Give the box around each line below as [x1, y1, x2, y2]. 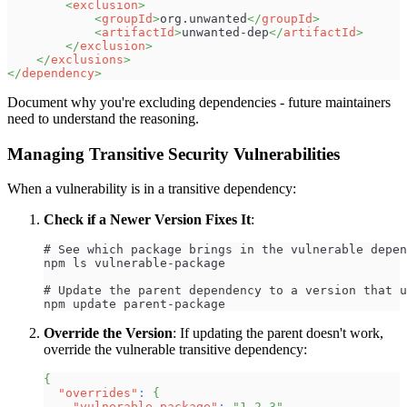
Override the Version [44, 325, 173, 342]
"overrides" [58, 386, 138, 401]
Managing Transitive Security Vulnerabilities [7, 144, 340, 164]
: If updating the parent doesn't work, [173, 325, 383, 342]
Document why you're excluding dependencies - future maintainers [7, 94, 391, 110]
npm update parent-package [44, 297, 225, 312]
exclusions [51, 53, 124, 66]
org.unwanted [160, 12, 247, 25]
